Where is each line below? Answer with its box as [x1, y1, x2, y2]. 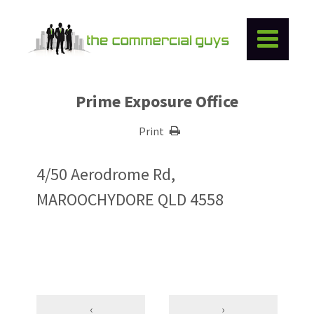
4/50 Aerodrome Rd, [36, 163, 176, 185]
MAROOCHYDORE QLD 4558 [36, 189, 224, 210]
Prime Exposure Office [75, 90, 238, 112]
